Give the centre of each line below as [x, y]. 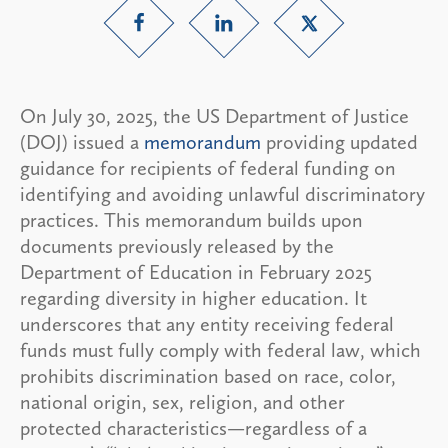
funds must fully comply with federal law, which [220, 349]
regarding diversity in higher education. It [193, 297]
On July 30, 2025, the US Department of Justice [214, 115]
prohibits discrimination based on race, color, [208, 375]
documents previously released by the [177, 245]
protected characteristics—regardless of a [193, 427]
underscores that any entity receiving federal [207, 323]
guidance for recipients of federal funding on [208, 167]
